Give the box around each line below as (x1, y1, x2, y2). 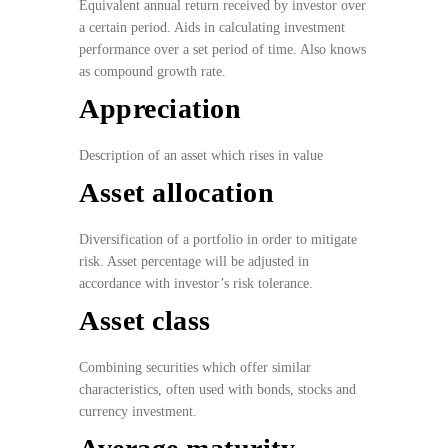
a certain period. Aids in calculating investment (79, 20, 345, 36)
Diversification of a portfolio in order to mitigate (79, 232, 357, 248)
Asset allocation (79, 177, 274, 209)
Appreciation (79, 93, 241, 125)
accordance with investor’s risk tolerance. (79, 276, 317, 292)
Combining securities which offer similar (79, 360, 311, 376)
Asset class (79, 305, 211, 337)
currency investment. (79, 404, 197, 420)
